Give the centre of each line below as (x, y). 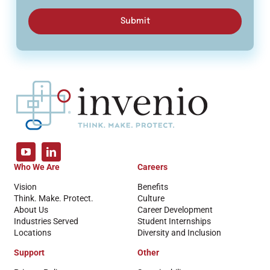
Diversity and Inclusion (179, 232)
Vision (25, 187)
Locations (32, 232)
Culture (151, 198)
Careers (152, 167)
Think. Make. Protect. (53, 198)
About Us (31, 209)
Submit (135, 21)
